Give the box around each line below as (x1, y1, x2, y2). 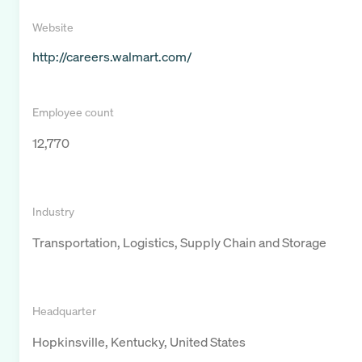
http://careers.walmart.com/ (32, 48, 192, 66)
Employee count (32, 104, 114, 120)
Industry (32, 204, 74, 220)
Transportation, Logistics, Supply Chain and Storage (32, 234, 326, 252)
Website (32, 19, 74, 36)
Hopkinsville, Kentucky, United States (32, 333, 246, 351)
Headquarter (32, 303, 96, 319)
